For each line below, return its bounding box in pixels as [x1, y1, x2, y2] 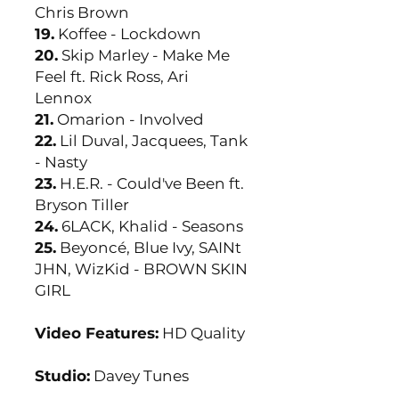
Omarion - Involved [53, 110, 204, 128]
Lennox [35, 89, 92, 107]
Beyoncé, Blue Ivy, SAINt [56, 239, 241, 256]
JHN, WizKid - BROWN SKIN [35, 260, 248, 278]
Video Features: [35, 324, 159, 342]
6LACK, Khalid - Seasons [58, 217, 243, 235]
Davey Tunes [90, 367, 189, 385]
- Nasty [35, 153, 87, 171]
